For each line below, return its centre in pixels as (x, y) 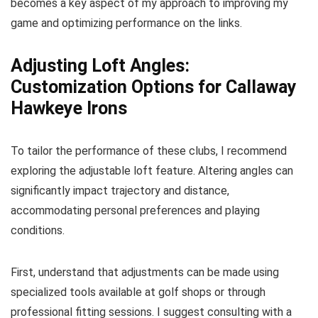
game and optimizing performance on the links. (126, 23)
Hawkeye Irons (69, 108)
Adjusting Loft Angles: (100, 66)
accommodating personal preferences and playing (135, 210)
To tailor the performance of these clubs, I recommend (149, 151)
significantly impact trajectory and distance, (120, 191)
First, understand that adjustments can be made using (145, 272)
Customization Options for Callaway (154, 87)
